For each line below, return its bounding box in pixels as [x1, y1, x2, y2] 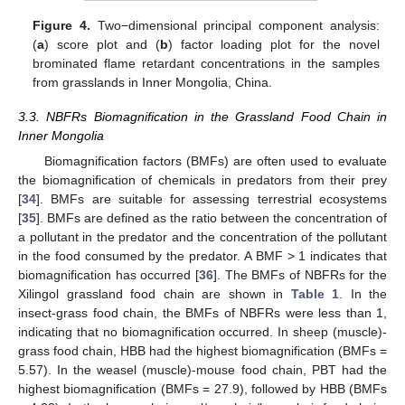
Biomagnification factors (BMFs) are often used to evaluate [43, 154, 387, 169]
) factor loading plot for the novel [167, 36, 380, 52]
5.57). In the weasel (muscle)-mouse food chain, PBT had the [18, 363, 387, 378]
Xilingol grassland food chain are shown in [18, 287, 291, 302]
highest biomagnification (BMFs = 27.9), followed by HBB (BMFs [18, 381, 387, 397]
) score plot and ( [44, 36, 160, 52]
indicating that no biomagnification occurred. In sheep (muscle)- [18, 325, 387, 340]
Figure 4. [33, 17, 91, 33]
